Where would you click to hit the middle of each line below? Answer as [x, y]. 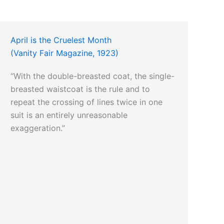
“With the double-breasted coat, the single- [93, 76]
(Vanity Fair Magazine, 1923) [65, 53]
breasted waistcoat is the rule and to [80, 89]
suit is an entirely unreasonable [69, 115]
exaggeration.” [38, 128]
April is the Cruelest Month [61, 40]
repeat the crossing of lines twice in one [87, 102]
